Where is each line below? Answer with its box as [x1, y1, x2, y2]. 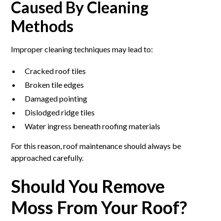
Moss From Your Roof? [11, 196, 187, 218]
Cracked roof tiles [25, 66, 86, 75]
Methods [11, 16, 74, 36]
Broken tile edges [25, 79, 84, 89]
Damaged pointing [25, 93, 88, 103]
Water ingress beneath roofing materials [25, 121, 161, 131]
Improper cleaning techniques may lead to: [11, 44, 153, 54]
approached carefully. [11, 152, 84, 162]
